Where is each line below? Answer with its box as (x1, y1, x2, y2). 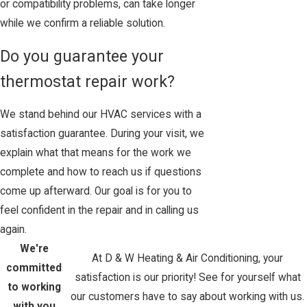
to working (7, 281, 61, 294)
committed (6, 262, 62, 275)
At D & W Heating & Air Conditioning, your (92, 252, 284, 265)
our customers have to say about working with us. (71, 291, 305, 304)
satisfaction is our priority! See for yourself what (74, 271, 301, 284)
